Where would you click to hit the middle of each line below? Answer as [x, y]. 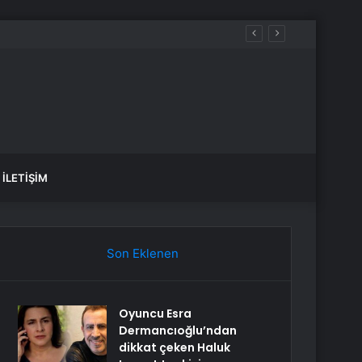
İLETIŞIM [25, 178]
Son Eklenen [142, 253]
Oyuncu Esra [156, 314]
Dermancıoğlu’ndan [178, 330]
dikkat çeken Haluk [175, 347]
